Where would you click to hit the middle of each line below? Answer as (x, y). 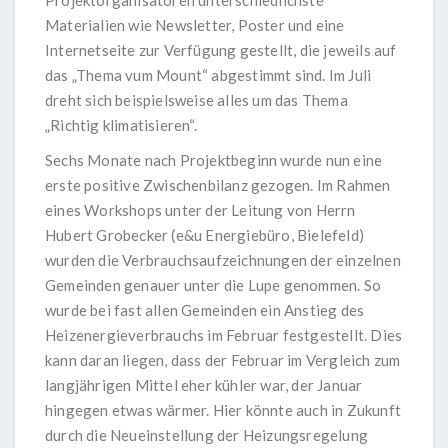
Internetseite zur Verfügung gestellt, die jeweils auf (221, 50)
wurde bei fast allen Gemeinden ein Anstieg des (205, 310)
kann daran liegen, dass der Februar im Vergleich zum (223, 360)
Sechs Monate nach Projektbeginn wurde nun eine (214, 160)
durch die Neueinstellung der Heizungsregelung (207, 435)
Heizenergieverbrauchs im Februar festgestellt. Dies (224, 335)
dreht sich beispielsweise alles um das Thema (196, 100)
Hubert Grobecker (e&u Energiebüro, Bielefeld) (205, 235)
